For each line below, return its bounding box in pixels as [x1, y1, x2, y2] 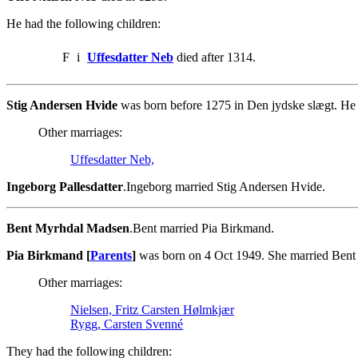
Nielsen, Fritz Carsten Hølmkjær [70, 302, 234, 316]
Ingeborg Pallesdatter [6, 179, 123, 193]
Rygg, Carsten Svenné [70, 316, 183, 331]
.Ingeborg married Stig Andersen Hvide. [123, 179, 325, 193]
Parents [90, 248, 132, 262]
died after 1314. [173, 50, 256, 64]
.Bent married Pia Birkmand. [129, 221, 274, 235]
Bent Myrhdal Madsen [6, 221, 129, 235]
